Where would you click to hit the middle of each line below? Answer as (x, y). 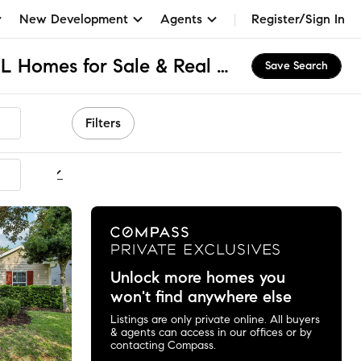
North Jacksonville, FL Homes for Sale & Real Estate (223, 66)
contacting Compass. (163, 345)
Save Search (297, 66)
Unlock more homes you (197, 277)
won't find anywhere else (201, 297)
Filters (103, 123)
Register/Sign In (298, 19)
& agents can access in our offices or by (211, 332)
